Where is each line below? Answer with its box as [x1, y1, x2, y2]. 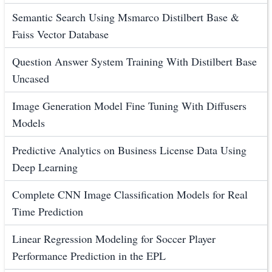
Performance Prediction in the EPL [12, 248, 166, 263]
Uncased [12, 71, 49, 86]
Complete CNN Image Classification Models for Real [12, 187, 248, 202]
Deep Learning [12, 160, 78, 175]
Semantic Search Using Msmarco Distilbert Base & [12, 10, 239, 25]
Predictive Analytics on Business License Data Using [12, 143, 246, 158]
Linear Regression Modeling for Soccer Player [12, 231, 216, 246]
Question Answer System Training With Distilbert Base [12, 54, 257, 69]
